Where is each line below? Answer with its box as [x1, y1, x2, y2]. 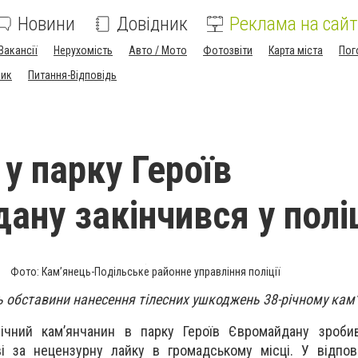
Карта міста [268, 44, 323, 57]
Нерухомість [54, 44, 113, 57]
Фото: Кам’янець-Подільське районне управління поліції [10, 265, 280, 278]
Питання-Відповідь [28, 69, 117, 82]
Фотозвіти [203, 44, 253, 57]
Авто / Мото [129, 44, 187, 57]
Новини [18, 13, 75, 35]
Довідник [117, 13, 188, 35]
